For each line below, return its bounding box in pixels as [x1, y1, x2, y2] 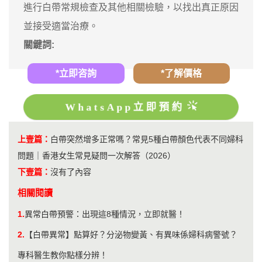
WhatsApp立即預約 [64, 101, 185, 113]
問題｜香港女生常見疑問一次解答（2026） [18, 150, 175, 160]
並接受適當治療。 [23, 21, 98, 32]
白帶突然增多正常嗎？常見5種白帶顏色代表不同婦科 [50, 134, 243, 144]
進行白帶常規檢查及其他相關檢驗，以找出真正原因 [23, 2, 239, 13]
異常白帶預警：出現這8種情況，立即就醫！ [25, 209, 185, 219]
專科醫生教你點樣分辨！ [18, 250, 108, 260]
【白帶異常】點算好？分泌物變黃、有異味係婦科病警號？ [25, 229, 237, 239]
